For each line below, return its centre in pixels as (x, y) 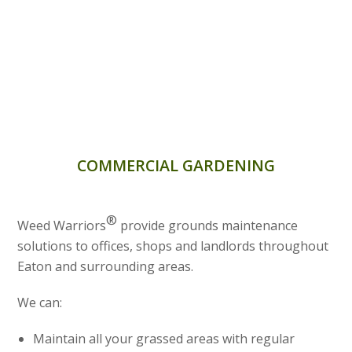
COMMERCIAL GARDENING (176, 165)
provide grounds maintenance (208, 225)
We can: (40, 302)
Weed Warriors (62, 225)
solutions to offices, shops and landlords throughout (173, 246)
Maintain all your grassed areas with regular (164, 338)
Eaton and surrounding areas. (106, 266)
